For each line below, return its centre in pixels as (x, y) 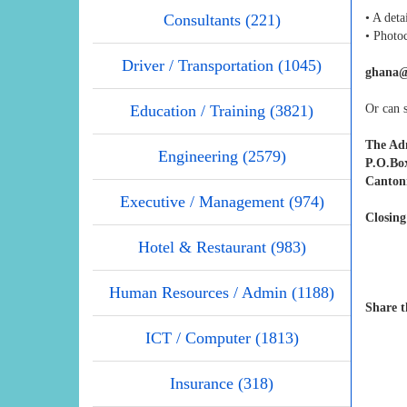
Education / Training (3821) (222, 111)
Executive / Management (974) (222, 202)
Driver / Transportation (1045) (222, 66)
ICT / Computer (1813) (222, 338)
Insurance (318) (222, 384)
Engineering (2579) (222, 157)
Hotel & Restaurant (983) (222, 248)
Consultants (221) (222, 20)
